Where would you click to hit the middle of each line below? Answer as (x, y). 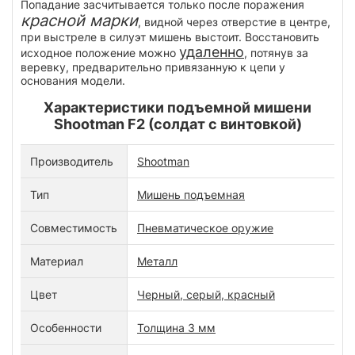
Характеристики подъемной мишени (177, 108)
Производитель (72, 162)
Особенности (66, 328)
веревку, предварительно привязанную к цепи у (153, 67)
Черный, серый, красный (206, 295)
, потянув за (276, 53)
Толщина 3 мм (176, 328)
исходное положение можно (100, 53)
